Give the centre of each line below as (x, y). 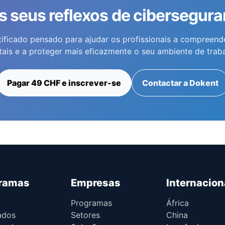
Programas (91, 203)
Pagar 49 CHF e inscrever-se (64, 83)
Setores (85, 215)
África (178, 203)
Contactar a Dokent (180, 83)
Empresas (96, 183)
